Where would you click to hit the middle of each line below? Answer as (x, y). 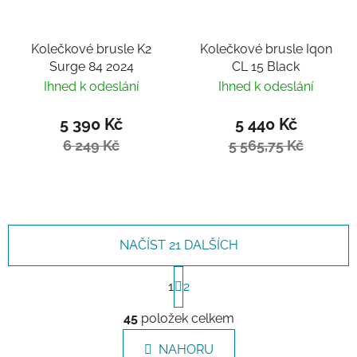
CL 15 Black (266, 66)
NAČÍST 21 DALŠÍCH (178, 245)
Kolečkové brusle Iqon (266, 49)
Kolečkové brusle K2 (91, 49)
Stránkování (218, 273)
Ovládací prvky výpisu (260, 305)
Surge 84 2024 (91, 66)
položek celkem (186, 318)
